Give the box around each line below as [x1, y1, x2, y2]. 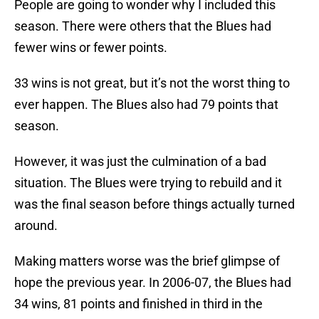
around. [14, 218, 58, 234]
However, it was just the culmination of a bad [14, 154, 266, 169]
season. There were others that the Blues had [14, 19, 271, 34]
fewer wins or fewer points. [14, 40, 167, 56]
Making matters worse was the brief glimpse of [14, 253, 280, 269]
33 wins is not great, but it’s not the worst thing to [14, 75, 290, 91]
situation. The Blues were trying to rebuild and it [14, 175, 282, 191]
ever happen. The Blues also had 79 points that [14, 97, 278, 113]
